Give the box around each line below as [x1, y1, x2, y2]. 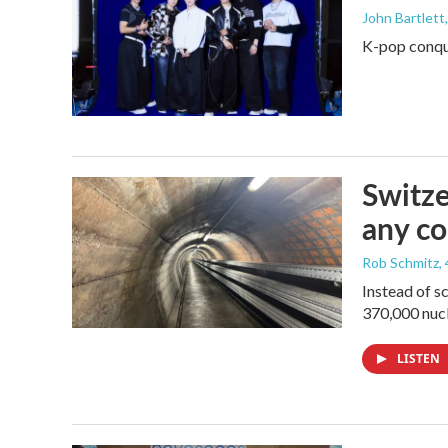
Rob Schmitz [362, 254, 439, 272]
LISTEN [397, 350, 443, 368]
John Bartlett [362, 9, 445, 26]
